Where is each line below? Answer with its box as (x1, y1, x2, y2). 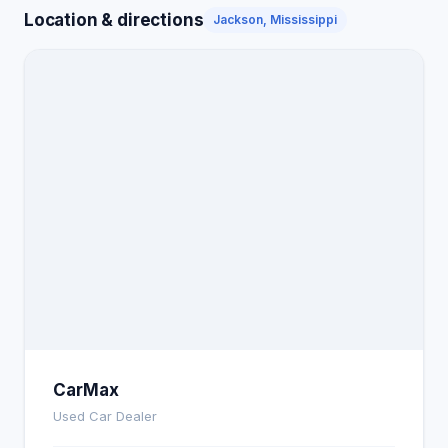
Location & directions (24, 9, 204, 30)
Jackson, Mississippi (213, 12, 338, 27)
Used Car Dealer (53, 408, 157, 424)
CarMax (53, 380, 119, 400)
